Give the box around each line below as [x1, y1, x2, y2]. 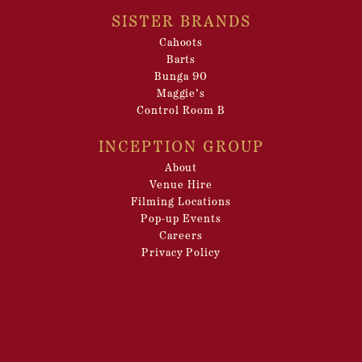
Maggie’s [156, 88, 206, 100]
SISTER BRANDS [111, 15, 251, 31]
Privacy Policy [141, 247, 221, 259]
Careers [159, 230, 203, 242]
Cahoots [158, 37, 204, 49]
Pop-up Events [141, 213, 221, 225]
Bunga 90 [154, 71, 208, 83]
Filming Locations [131, 196, 231, 208]
